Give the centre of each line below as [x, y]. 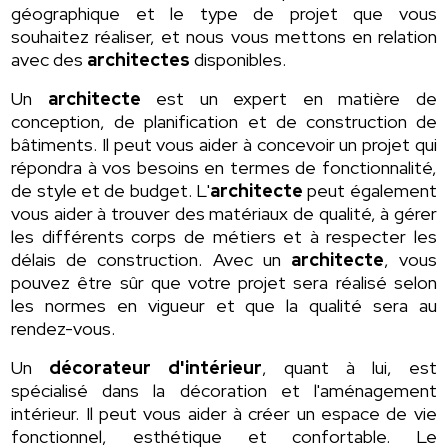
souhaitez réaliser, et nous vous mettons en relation [224, 37]
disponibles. [238, 60]
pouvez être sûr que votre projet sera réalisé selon [224, 283]
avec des [49, 60]
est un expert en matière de [288, 99]
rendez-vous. [63, 329]
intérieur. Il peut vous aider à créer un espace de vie [224, 414]
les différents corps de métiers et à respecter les [224, 237]
